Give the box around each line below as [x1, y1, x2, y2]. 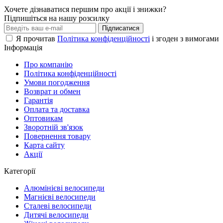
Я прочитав [16, 34, 57, 43]
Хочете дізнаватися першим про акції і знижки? [4, 4, 166, 13]
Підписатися [102, 24, 139, 32]
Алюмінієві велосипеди [24, 183, 105, 192]
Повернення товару [24, 131, 91, 140]
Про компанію [24, 60, 73, 69]
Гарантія [24, 96, 53, 105]
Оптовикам [24, 113, 63, 122]
